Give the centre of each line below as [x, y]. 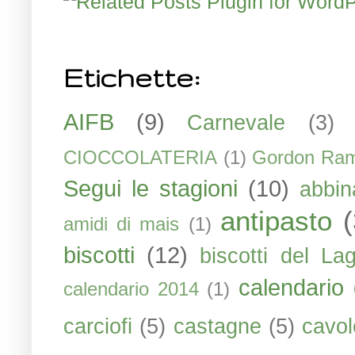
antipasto [276, 221]
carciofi [98, 326]
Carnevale [237, 123]
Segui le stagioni [151, 188]
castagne [217, 326]
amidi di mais [122, 224]
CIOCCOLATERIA [140, 158]
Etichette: [132, 78]
